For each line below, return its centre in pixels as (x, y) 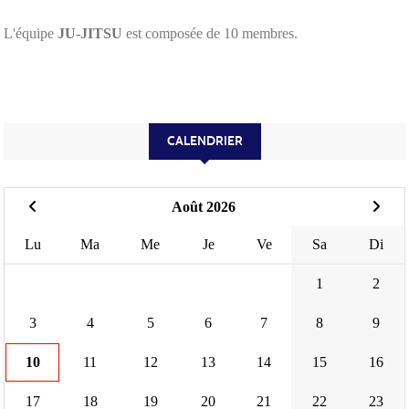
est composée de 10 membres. (210, 34)
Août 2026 (204, 207)
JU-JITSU (90, 34)
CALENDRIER (204, 142)
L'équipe (31, 34)
